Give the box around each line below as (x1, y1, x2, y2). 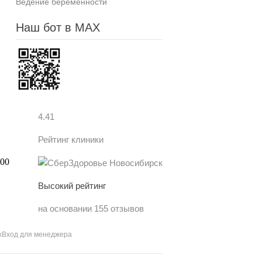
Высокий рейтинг (38, 180, 106, 191)
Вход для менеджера (1, 230, 72, 239)
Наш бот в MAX (15, 20, 100, 34)
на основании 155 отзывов (38, 203, 144, 213)
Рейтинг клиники (38, 134, 104, 144)
